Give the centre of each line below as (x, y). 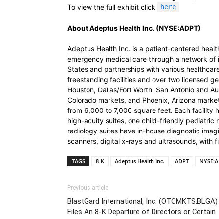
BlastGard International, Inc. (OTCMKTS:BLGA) (142, 201)
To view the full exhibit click (112, 7)
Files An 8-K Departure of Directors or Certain (142, 212)
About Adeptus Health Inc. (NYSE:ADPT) (134, 28)
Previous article (88, 188)
